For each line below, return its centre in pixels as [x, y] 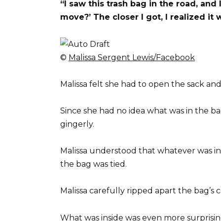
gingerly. [77, 124]
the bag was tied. [93, 164]
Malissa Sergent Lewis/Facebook [132, 57]
